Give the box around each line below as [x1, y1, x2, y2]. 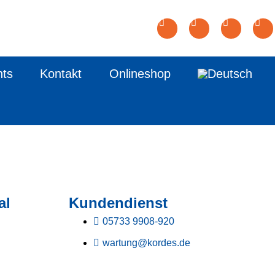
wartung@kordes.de [103, 238, 190, 248]
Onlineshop [109, 67, 171, 80]
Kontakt [40, 67, 82, 80]
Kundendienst [69, 195, 168, 211]
